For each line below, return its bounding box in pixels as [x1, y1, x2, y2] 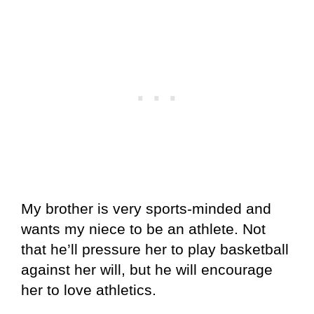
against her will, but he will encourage [21, 261, 273, 278]
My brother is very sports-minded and [21, 200, 271, 217]
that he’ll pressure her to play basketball [21, 240, 289, 257]
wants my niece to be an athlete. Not [21, 220, 266, 237]
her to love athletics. [21, 281, 156, 298]
